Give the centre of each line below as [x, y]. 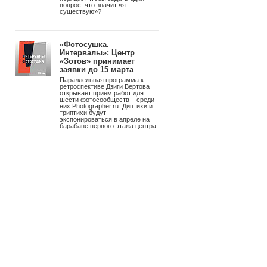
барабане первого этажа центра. [109, 125]
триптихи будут [83, 112]
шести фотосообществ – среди [107, 99]
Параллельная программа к [102, 80]
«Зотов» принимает [97, 61]
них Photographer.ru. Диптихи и [106, 106]
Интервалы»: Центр [97, 52]
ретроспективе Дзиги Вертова [105, 86]
